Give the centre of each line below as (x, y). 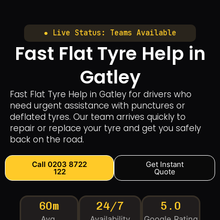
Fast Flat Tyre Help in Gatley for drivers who (101, 94)
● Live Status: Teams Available (110, 33)
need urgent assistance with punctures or (97, 106)
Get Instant (165, 164)
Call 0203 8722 (60, 164)
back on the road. (47, 139)
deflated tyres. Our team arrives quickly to (98, 117)
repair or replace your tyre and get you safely (105, 128)
